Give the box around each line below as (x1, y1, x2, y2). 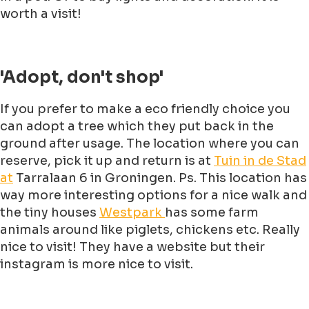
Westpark (99, 205, 165, 221)
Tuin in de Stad (214, 153, 306, 169)
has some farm (165, 205, 259, 221)
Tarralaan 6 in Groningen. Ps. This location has (13, 170, 307, 186)
